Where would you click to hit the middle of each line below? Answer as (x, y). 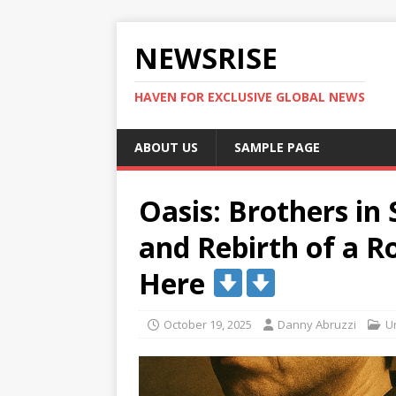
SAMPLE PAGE (277, 147)
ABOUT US (166, 147)
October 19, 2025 (208, 324)
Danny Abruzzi (317, 324)
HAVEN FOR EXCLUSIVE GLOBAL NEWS (250, 97)
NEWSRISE (206, 58)
